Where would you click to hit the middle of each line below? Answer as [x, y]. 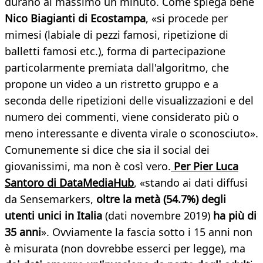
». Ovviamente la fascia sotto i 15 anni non [147, 232]
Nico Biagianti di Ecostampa [75, 18]
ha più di [235, 216]
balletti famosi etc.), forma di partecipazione [115, 51]
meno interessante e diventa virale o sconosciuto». [131, 134]
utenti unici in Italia [53, 216]
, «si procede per [187, 18]
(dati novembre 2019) [158, 216]
